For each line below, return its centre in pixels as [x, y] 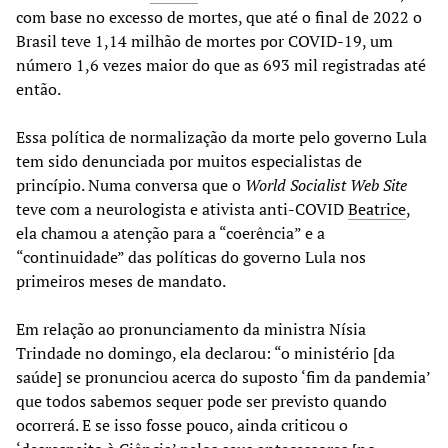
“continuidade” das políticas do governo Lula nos [191, 256]
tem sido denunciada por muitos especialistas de [189, 160]
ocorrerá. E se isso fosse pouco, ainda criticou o [182, 424]
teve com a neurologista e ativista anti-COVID [182, 208]
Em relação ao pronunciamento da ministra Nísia [191, 328]
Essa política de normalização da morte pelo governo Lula [221, 136]
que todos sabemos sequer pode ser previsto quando [201, 400]
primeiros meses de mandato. [121, 280]
